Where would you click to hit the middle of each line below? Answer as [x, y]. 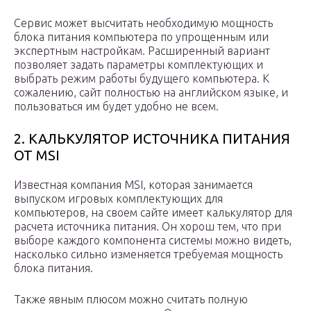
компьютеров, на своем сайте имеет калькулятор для [153, 213]
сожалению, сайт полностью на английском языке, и [151, 93]
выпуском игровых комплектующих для [118, 199]
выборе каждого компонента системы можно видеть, [153, 241]
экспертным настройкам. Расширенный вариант [142, 51]
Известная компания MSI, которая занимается [133, 185]
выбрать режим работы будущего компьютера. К [142, 79]
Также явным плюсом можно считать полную [131, 300]
